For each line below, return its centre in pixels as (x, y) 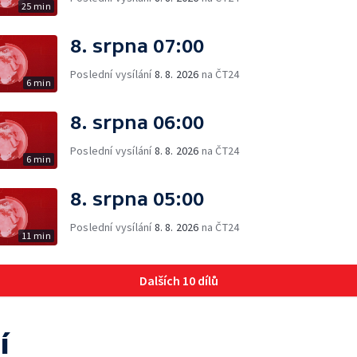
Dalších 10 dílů (178, 280)
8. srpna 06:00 (137, 122)
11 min (36, 235)
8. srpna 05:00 (137, 198)
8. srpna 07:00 (137, 45)
